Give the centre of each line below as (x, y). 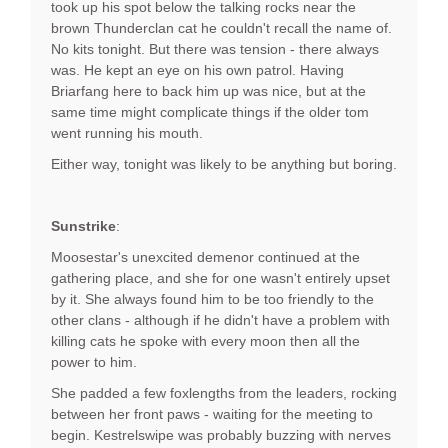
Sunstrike (83, 226)
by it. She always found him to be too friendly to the (212, 299)
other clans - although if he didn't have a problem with (220, 320)
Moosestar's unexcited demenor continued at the (205, 257)
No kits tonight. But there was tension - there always (215, 49)
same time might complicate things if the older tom (210, 112)
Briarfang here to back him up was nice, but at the (208, 91)
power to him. (94, 362)
